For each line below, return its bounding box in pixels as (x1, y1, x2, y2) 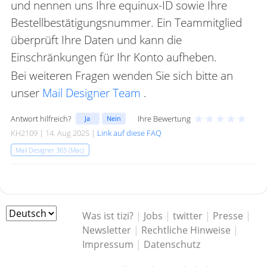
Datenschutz (144, 237, 201, 251)
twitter (173, 209, 203, 222)
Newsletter (82, 223, 132, 237)
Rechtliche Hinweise (141, 223, 231, 237)
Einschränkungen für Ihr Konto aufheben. (10, 48, 217, 65)
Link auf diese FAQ (97, 127, 162, 138)
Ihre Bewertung (137, 113, 191, 124)
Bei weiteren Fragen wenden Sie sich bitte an (10, 67, 233, 83)
